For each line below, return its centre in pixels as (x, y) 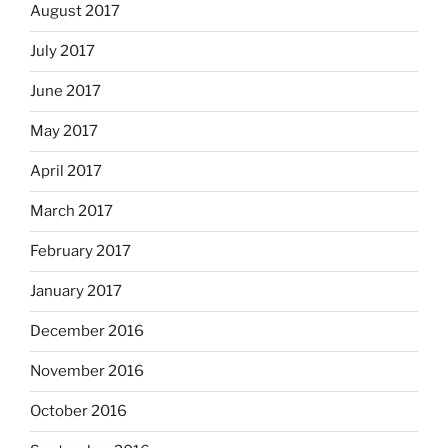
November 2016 (87, 371)
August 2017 (75, 11)
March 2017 (71, 211)
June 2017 (65, 91)
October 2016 (78, 411)
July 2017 (62, 51)
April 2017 (66, 171)
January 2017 (76, 291)
